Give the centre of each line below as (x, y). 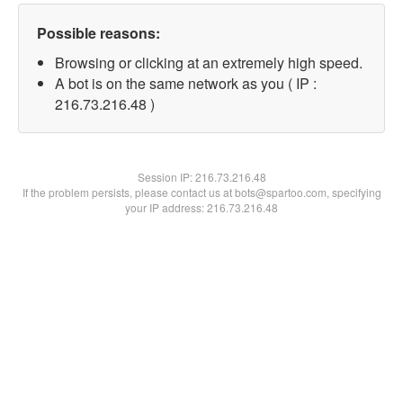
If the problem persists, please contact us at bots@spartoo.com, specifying (201, 192)
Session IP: (166, 177)
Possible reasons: (99, 33)
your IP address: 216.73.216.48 (201, 207)
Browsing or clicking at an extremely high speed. (209, 63)
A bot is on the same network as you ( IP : (186, 83)
